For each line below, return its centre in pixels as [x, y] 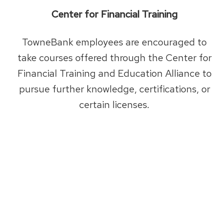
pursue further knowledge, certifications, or [114, 89]
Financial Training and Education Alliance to [114, 73]
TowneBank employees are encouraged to [114, 42]
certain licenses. [114, 104]
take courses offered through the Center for [114, 57]
